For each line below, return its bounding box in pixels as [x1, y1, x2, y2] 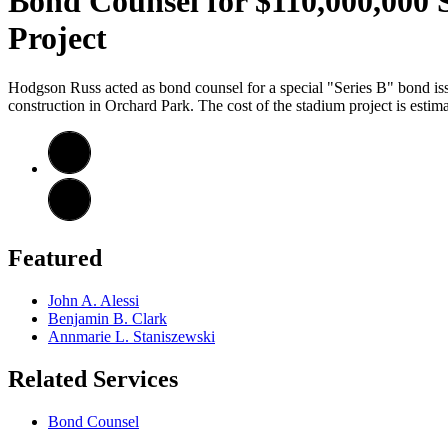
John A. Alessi [48, 291, 139, 309]
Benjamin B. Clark [48, 309, 167, 327]
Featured [8, 244, 102, 271]
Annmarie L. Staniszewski [48, 327, 215, 345]
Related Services [8, 365, 178, 392]
